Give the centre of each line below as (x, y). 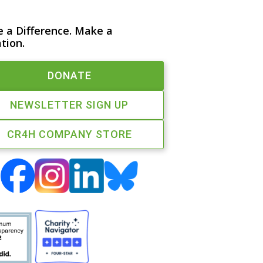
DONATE (69, 75)
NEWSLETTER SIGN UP (69, 105)
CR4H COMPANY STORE (69, 134)
